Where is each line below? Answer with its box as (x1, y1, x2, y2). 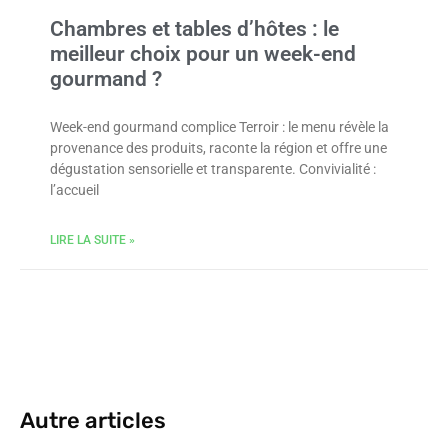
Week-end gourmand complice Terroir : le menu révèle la (50, 119, 389, 135)
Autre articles (20, 407, 166, 434)
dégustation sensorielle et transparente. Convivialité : (50, 161, 376, 177)
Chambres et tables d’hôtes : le (50, 17, 339, 41)
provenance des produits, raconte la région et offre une (50, 140, 387, 156)
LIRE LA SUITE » (50, 233, 135, 247)
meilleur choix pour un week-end (50, 42, 356, 66)
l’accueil (50, 182, 99, 198)
